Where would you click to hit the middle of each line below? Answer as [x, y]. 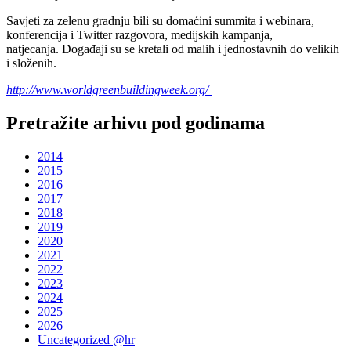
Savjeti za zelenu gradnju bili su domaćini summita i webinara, [160, 21]
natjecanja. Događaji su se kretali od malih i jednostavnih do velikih [173, 49]
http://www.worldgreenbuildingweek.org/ [109, 90]
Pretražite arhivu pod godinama [136, 123]
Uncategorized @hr [86, 340]
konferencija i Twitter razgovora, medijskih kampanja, [139, 35]
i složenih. [31, 63]
